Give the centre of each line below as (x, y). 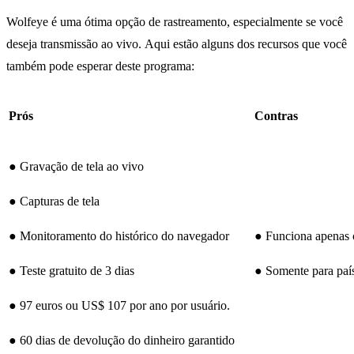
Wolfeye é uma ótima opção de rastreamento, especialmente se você (175, 22)
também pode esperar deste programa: (100, 66)
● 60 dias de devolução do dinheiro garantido (122, 341)
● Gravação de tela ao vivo (76, 167)
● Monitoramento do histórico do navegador (119, 236)
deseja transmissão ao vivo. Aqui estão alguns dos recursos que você (177, 44)
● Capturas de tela (54, 201)
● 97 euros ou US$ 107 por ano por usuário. (119, 306)
